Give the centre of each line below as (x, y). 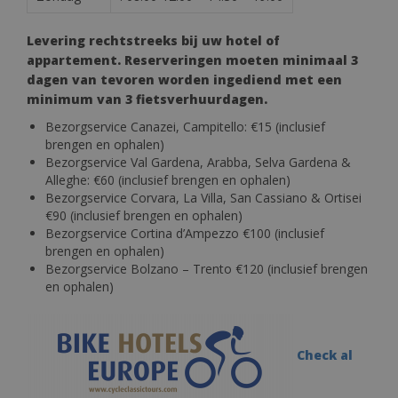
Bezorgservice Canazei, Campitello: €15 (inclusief (185, 126)
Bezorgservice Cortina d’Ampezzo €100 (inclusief (185, 233)
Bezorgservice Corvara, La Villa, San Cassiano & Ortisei (203, 197)
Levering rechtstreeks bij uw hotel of (153, 40)
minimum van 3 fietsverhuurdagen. (147, 99)
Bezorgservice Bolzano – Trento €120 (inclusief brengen (207, 268)
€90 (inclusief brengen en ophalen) (144, 215)
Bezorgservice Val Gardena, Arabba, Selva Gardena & (198, 162)
